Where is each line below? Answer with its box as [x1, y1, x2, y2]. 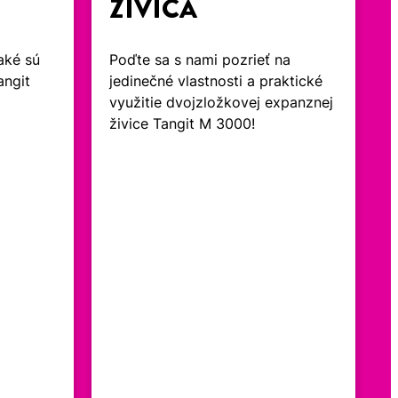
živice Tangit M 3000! [109, 115, 256, 133]
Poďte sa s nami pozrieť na [109, 51, 291, 69]
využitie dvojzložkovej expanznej [109, 93, 334, 112]
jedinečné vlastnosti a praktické [109, 72, 323, 91]
